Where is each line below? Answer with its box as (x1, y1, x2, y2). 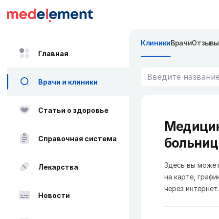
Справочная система (38, 134, 117, 143)
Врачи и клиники (38, 77, 98, 86)
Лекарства (38, 162, 78, 171)
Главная (38, 49, 68, 58)
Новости (38, 191, 70, 199)
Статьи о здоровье (38, 106, 109, 114)
